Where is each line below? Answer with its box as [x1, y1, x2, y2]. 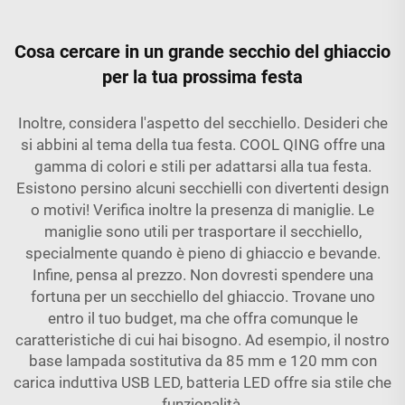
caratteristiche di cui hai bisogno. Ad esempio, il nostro [15, 330, 390, 349]
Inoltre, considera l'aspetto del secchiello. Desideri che [17, 113, 388, 132]
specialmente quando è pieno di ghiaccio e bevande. [24, 243, 381, 262]
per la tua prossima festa [102, 65, 303, 88]
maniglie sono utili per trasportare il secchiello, [43, 221, 362, 240]
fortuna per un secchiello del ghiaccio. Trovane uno [30, 287, 375, 306]
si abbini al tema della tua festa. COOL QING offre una [20, 135, 385, 154]
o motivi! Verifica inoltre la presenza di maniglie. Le [31, 200, 374, 219]
